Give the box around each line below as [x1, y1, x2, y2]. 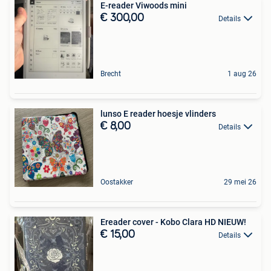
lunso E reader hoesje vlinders [100, 108, 216, 119]
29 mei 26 [224, 177, 256, 186]
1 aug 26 [227, 69, 256, 78]
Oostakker [100, 177, 133, 186]
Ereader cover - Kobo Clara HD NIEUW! [100, 217, 246, 227]
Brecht [100, 69, 121, 78]
